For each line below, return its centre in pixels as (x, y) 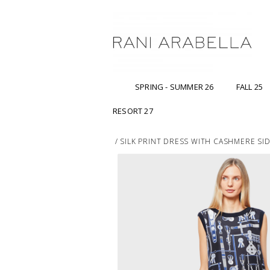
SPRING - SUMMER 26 (174, 87)
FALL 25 (250, 87)
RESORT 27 (133, 111)
